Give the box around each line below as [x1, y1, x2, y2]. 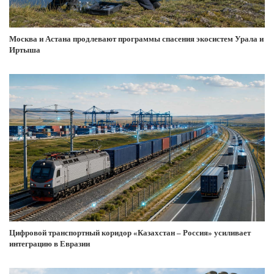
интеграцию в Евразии [9, 239, 90, 248]
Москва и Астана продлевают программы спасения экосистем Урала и [9, 34, 264, 43]
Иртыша [9, 45, 40, 54]
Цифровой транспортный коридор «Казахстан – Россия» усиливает [9, 228, 251, 237]
